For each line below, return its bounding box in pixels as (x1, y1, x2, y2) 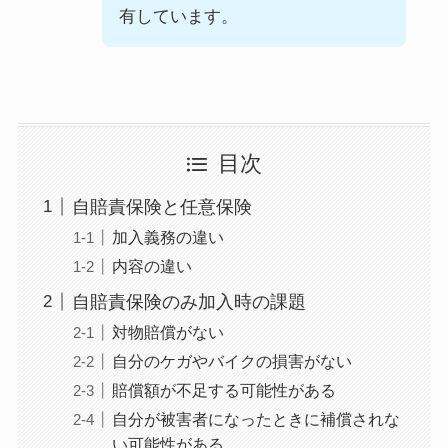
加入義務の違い (111, 227, 224, 246)
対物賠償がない (111, 322, 224, 341)
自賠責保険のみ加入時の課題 (71, 291, 306, 312)
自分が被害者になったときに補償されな (111, 409, 400, 428)
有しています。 (118, 6, 238, 26)
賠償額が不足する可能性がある (111, 380, 336, 399)
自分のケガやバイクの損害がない (111, 351, 352, 370)
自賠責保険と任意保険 (71, 196, 252, 217)
